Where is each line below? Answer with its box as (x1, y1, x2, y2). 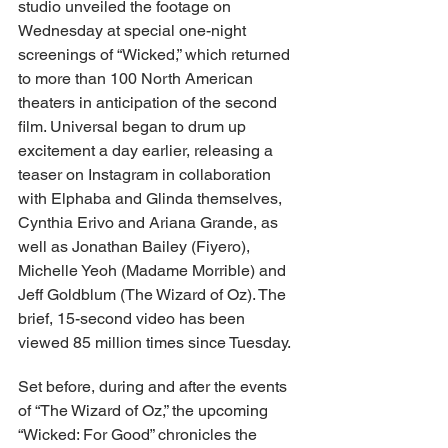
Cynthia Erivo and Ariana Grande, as (18, 212, 282, 232)
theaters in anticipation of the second (18, 92, 281, 112)
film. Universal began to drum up (18, 116, 250, 136)
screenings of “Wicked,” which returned (18, 44, 294, 64)
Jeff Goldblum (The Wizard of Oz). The (18, 284, 290, 304)
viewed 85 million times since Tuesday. (18, 332, 291, 352)
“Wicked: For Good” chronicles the (18, 424, 261, 444)
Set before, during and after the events (18, 376, 291, 396)
